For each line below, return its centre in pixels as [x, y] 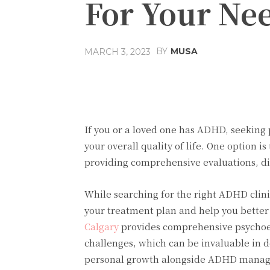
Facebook [205, 81]
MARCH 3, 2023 [118, 52]
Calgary [102, 226]
